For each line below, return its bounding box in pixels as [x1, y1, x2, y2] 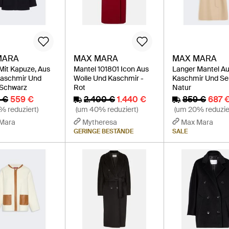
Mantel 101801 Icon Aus [73, 64, 149, 74]
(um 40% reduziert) [75, 104, 138, 114]
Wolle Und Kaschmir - [73, 73, 144, 83]
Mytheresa [82, 117, 117, 127]
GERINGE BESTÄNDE [73, 127, 133, 135]
